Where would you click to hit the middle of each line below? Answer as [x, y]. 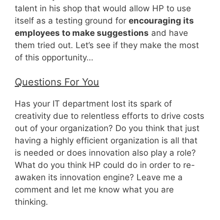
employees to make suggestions [82, 33]
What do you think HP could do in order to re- [105, 165]
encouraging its [161, 20]
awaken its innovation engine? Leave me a [99, 178]
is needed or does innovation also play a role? [105, 153]
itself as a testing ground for [72, 20]
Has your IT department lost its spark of [93, 104]
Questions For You [57, 82]
